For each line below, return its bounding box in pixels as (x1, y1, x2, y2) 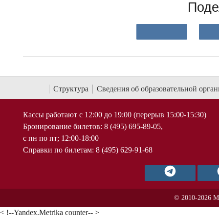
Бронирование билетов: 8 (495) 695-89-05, (23, 122, 163, 131)
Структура (53, 84, 88, 93)
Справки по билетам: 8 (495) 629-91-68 (23, 145, 153, 154)
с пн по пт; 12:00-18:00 (23, 133, 99, 142)
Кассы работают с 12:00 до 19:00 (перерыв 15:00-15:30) (23, 110, 206, 119)
